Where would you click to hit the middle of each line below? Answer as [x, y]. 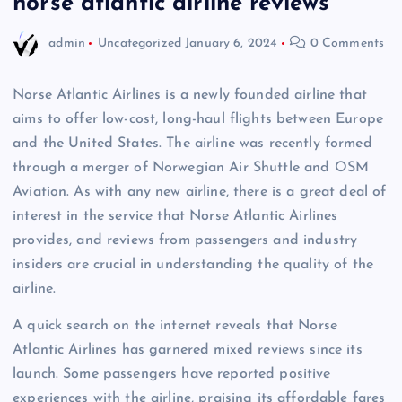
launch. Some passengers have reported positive [172, 375]
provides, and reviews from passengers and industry [185, 241]
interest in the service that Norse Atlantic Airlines [175, 217]
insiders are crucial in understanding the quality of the [193, 265]
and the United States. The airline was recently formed [192, 144]
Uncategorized [140, 43]
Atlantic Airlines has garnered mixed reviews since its [188, 350]
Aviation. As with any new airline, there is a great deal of [200, 192]
